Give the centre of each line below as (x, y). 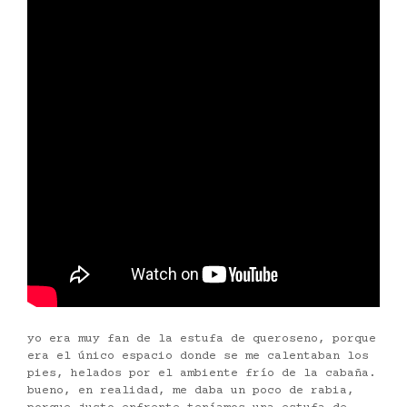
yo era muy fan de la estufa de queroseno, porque (202, 339)
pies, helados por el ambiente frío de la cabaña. (202, 374)
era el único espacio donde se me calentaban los (198, 357)
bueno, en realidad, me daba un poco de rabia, (191, 391)
